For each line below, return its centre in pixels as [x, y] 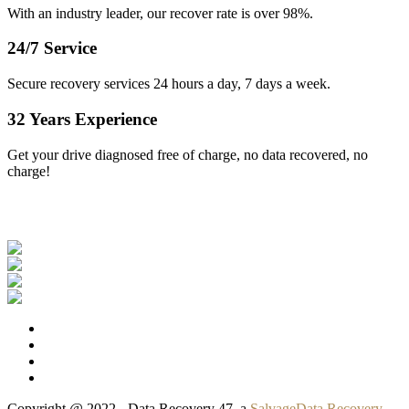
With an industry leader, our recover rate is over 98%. [160, 13]
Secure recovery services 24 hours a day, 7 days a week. [169, 84]
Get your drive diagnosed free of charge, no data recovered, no [188, 154]
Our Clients [204, 210]
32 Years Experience [82, 119]
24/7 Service [52, 48]
